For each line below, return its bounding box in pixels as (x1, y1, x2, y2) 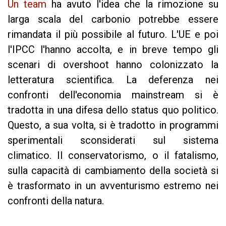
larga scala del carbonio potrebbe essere (8, 13, 218, 25)
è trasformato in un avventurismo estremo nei (8, 180, 218, 192)
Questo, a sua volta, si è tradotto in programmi (8, 119, 218, 131)
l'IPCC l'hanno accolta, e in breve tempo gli (8, 43, 218, 55)
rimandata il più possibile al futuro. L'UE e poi (8, 28, 218, 40)
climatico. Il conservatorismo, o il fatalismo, (8, 149, 218, 161)
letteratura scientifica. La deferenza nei (8, 74, 218, 86)
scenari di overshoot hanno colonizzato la (8, 59, 218, 71)
